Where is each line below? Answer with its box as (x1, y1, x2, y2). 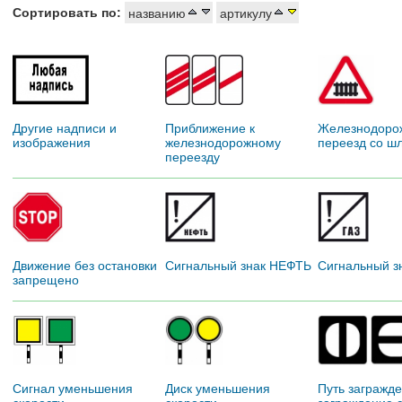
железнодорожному (165, 135, 281, 150)
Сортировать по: (13, 4, 121, 20)
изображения (13, 135, 91, 150)
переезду (165, 149, 220, 164)
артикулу (216, 5, 272, 21)
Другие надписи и (13, 120, 117, 135)
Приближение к (165, 120, 255, 135)
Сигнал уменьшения (13, 380, 133, 396)
